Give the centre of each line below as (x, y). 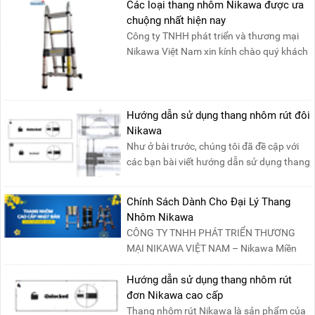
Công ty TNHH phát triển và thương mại (213, 36)
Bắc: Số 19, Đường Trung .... (187, 264)
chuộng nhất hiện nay (176, 21)
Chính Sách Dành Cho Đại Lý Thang (209, 202)
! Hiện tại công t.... (166, 67)
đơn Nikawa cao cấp (175, 296)
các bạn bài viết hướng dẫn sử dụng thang (219, 162)
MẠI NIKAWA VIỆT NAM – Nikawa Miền (212, 249)
